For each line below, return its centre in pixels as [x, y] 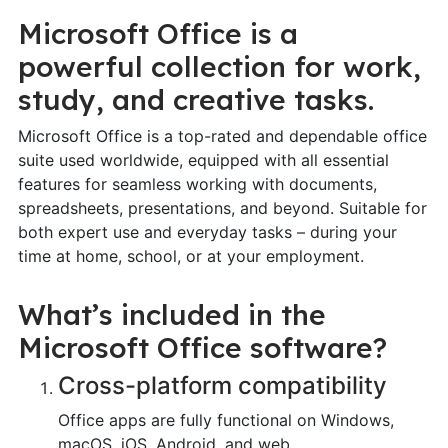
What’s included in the [171, 314]
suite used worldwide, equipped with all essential [203, 159]
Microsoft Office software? [202, 347]
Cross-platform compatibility [222, 385]
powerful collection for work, [219, 66]
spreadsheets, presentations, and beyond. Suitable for [222, 207]
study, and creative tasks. [195, 99]
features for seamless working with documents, [197, 183]
